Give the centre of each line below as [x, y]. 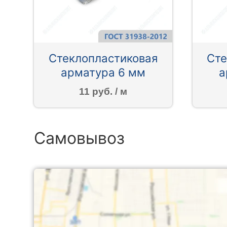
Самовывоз [80, 138]
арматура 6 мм [103, 72]
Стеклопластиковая [103, 58]
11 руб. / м [103, 91]
